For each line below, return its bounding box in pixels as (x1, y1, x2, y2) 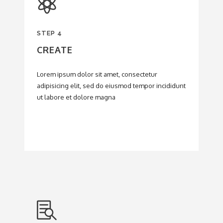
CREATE (37, 44, 73, 55)
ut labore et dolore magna (37, 93, 115, 101)
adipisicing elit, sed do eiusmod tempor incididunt (37, 82, 186, 90)
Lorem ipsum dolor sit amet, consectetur (37, 70, 157, 78)
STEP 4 (37, 29, 62, 37)
